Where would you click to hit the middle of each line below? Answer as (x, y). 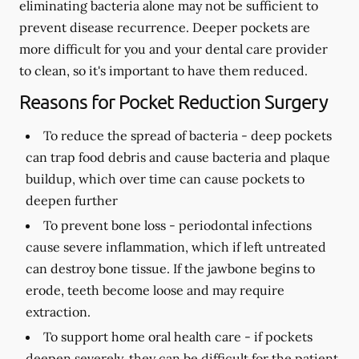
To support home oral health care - (147, 337)
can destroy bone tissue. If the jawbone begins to (170, 268)
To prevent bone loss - (109, 225)
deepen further (72, 200)
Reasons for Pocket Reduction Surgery (173, 101)
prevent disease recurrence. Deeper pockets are (165, 27)
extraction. (58, 312)
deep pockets (290, 135)
